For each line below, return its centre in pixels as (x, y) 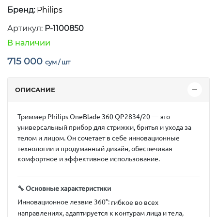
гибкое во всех (135, 203)
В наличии (29, 43)
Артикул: (26, 28)
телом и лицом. (41, 138)
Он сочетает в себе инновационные (123, 138)
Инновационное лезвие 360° (63, 202)
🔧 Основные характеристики (64, 189)
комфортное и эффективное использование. (89, 159)
